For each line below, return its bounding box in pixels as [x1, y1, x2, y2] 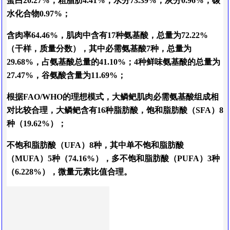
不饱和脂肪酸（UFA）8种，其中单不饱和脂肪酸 [7, 141, 184, 150]
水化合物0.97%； [7, 9, 70, 18]
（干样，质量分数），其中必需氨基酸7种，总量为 [7, 44, 191, 53]
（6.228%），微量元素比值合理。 [7, 167, 132, 177]
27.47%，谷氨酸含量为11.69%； [7, 71, 126, 80]
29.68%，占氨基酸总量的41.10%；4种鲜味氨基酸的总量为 [7, 57, 220, 67]
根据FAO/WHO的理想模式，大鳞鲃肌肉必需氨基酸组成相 [7, 92, 219, 102]
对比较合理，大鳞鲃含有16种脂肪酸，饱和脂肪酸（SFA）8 [7, 106, 223, 115]
